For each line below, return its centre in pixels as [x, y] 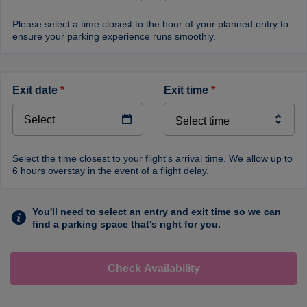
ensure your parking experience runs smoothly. [114, 36]
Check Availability [153, 268]
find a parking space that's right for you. [126, 224]
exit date [40, 90]
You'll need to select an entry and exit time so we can [157, 212]
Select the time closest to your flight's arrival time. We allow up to [152, 158]
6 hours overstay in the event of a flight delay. [111, 171]
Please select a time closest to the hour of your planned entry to [150, 24]
